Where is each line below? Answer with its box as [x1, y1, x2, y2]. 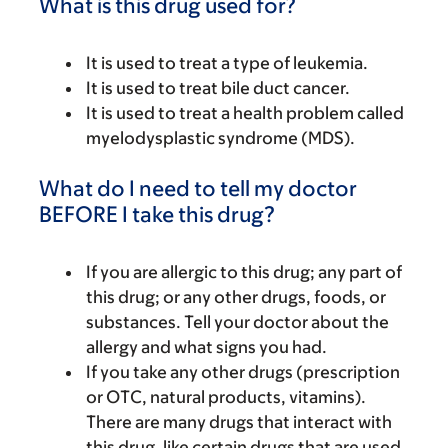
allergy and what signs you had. [86, 337, 327, 357]
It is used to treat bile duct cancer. [86, 78, 350, 98]
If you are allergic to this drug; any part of [86, 262, 402, 282]
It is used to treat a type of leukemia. [86, 53, 368, 73]
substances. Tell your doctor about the [86, 312, 389, 332]
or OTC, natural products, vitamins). [86, 387, 366, 407]
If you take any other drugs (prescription [86, 362, 400, 382]
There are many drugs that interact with [86, 412, 392, 432]
